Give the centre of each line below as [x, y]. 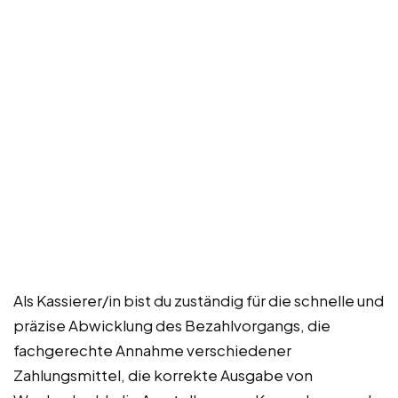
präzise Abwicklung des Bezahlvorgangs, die [172, 325]
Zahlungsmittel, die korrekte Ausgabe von [163, 374]
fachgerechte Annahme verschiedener [152, 350]
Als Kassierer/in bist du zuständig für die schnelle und [199, 300]
